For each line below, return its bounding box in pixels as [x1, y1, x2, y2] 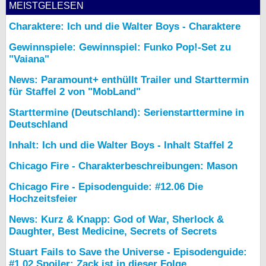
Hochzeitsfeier [9, 193, 77, 204]
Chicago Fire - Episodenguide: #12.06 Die [9, 181, 203, 192]
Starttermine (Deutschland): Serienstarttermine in [9, 107, 244, 118]
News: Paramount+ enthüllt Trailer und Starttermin [9, 74, 249, 85]
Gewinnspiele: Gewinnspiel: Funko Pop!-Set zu [9, 42, 231, 53]
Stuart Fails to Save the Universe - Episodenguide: [9, 246, 247, 258]
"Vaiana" [9, 53, 49, 65]
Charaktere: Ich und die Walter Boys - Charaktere [9, 21, 240, 32]
